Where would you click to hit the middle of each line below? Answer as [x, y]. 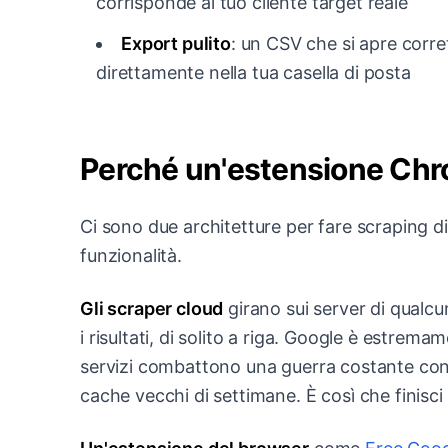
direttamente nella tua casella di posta [253, 72]
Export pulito [176, 43]
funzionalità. [131, 255]
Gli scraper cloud [152, 308]
